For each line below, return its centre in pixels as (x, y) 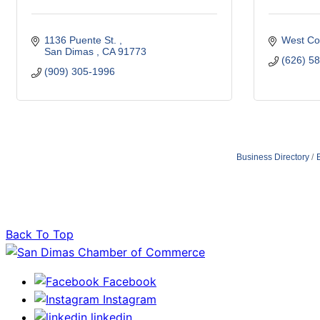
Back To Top (40, 235)
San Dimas (70, 51)
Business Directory (273, 157)
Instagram (130, 300)
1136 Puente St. (81, 40)
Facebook (130, 282)
